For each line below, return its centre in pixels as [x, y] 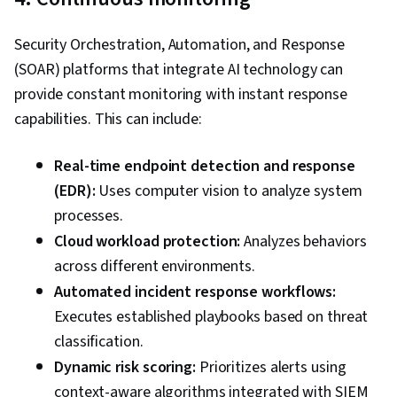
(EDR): [77, 191]
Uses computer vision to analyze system [230, 191]
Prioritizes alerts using [272, 368]
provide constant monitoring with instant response [181, 95]
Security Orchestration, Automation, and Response [180, 45]
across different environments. [155, 267]
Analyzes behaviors [305, 242]
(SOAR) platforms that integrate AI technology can [179, 70]
